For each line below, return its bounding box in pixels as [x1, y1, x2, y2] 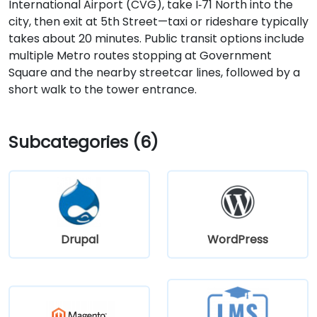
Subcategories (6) [8, 129, 158, 154]
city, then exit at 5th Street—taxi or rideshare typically [8, 13, 309, 30]
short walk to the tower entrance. [8, 81, 197, 98]
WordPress [207, 231, 268, 248]
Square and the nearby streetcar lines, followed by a [8, 64, 300, 81]
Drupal [60, 231, 98, 248]
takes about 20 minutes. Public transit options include [8, 30, 304, 47]
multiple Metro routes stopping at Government [8, 47, 272, 64]
